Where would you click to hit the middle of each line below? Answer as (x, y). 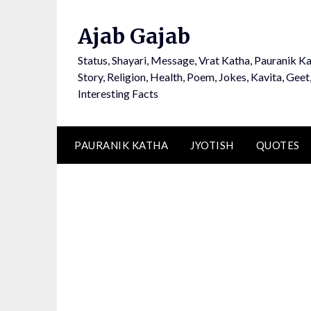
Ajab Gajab (134, 36)
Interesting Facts (118, 93)
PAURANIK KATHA (121, 145)
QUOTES (278, 145)
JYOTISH (212, 145)
